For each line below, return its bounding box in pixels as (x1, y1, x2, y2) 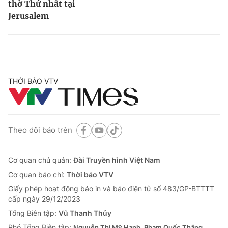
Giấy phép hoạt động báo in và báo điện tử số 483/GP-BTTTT (8, 184, 214, 193)
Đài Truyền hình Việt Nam (73, 155, 160, 164)
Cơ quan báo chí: (8, 169, 67, 179)
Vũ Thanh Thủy (59, 208, 111, 217)
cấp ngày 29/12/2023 (8, 194, 80, 203)
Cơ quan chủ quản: (8, 155, 73, 164)
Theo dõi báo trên (8, 125, 72, 135)
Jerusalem (8, 10, 49, 21)
